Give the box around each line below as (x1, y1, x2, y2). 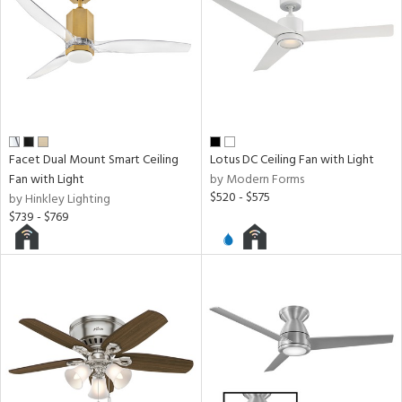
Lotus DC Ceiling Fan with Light (209, 149, 374, 170)
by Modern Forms (209, 169, 304, 190)
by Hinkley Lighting (9, 188, 110, 210)
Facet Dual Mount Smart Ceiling (9, 149, 179, 170)
